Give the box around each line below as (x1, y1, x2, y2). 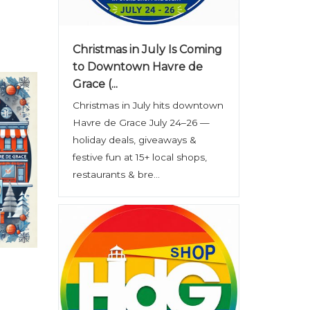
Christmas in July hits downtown (72, 100, 224, 111)
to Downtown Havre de (72, 60, 203, 73)
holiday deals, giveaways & (72, 134, 197, 145)
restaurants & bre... (72, 169, 160, 180)
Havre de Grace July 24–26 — (72, 117, 210, 128)
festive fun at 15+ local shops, (72, 152, 207, 163)
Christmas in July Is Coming (72, 43, 222, 56)
